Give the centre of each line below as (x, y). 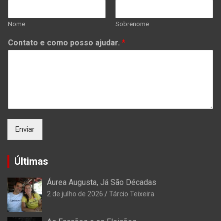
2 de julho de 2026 (75, 194)
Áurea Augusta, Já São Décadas (102, 182)
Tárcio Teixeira (132, 194)
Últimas (31, 161)
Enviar (25, 129)
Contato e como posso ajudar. (65, 42)
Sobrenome (132, 24)
